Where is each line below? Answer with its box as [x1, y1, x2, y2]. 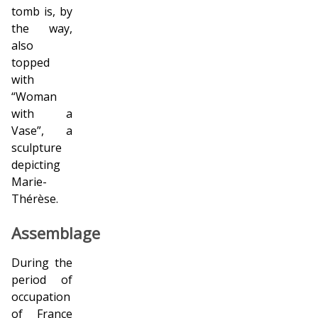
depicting [11, 156, 60, 172]
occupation [11, 288, 70, 305]
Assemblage [11, 221, 100, 243]
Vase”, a [11, 122, 72, 138]
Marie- [11, 173, 47, 190]
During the [11, 254, 72, 270]
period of [11, 271, 72, 287]
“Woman [11, 88, 57, 104]
